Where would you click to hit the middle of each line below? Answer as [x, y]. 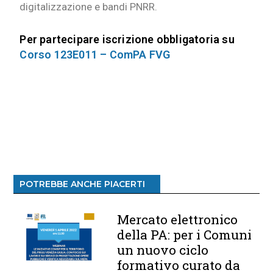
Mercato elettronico [178, 220]
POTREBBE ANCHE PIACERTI [83, 184]
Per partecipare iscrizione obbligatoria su [127, 40]
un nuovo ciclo [163, 250]
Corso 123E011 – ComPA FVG [95, 55]
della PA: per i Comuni [185, 235]
